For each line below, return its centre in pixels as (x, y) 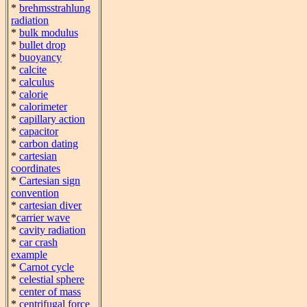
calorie (34, 94)
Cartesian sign (50, 181)
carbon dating (49, 144)
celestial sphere (52, 279)
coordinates (36, 168)
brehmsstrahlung (55, 8)
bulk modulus (49, 33)
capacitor (39, 131)
